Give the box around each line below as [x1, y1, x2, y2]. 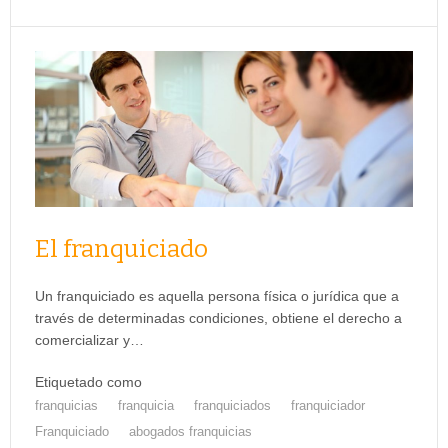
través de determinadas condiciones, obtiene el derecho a [35, 310, 402, 327]
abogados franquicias [129, 424, 252, 440]
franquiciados [194, 398, 271, 414]
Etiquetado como [35, 374, 142, 391]
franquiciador [291, 398, 365, 414]
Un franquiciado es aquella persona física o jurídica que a [35, 288, 399, 305]
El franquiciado [35, 235, 208, 264]
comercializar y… [35, 332, 144, 349]
